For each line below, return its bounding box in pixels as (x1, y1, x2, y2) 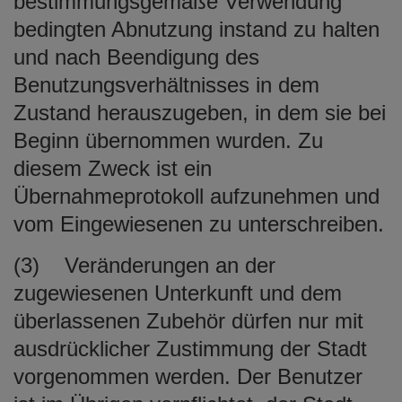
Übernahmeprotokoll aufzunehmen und (13, 183, 380, 208)
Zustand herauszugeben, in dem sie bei (13, 100, 386, 125)
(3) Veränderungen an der (13, 252, 275, 277)
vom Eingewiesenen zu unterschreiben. (13, 211, 384, 236)
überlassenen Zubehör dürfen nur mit (13, 308, 363, 333)
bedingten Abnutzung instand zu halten (13, 16, 380, 41)
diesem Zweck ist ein (13, 155, 212, 180)
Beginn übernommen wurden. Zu (13, 127, 323, 153)
